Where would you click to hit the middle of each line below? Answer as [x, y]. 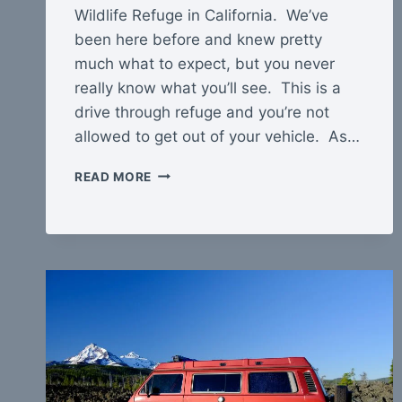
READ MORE [114, 176]
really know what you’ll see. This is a [208, 87]
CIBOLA [176, 172]
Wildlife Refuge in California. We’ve [201, 15]
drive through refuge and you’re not [202, 112]
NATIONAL [185, 191]
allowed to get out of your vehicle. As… [217, 136]
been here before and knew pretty [198, 39]
